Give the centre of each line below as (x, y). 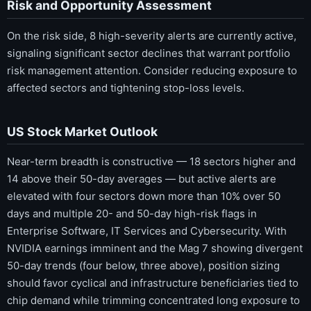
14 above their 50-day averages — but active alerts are (142, 179)
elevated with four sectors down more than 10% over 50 (144, 196)
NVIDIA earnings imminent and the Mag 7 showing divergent (155, 249)
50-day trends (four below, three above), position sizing (143, 266)
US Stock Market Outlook (82, 131)
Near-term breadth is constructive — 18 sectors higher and (151, 162)
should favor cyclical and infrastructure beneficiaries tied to (153, 283)
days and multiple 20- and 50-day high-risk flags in (132, 214)
